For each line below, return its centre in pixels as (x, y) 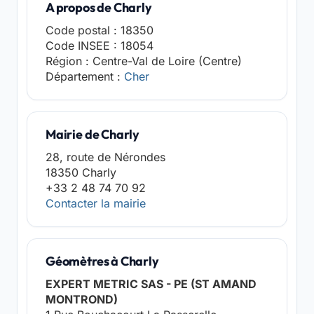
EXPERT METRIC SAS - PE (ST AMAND (151, 284)
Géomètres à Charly (102, 261)
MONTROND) (82, 299)
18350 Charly (81, 172)
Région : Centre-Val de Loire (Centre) (144, 61)
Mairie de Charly (93, 134)
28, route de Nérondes (105, 157)
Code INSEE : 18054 (100, 46)
